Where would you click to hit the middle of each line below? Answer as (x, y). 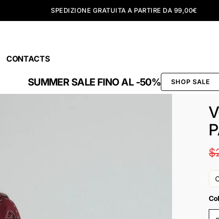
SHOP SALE (191, 82)
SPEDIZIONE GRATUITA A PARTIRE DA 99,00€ (124, 10)
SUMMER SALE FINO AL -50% (94, 82)
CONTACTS (28, 59)
